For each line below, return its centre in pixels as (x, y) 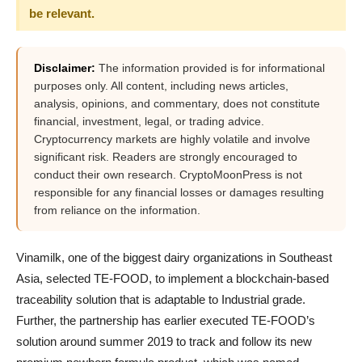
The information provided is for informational (210, 68)
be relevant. (62, 13)
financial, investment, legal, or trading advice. (149, 121)
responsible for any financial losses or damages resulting (179, 192)
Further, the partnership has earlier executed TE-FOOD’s (166, 320)
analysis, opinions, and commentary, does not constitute (177, 103)
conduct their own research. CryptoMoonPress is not (168, 175)
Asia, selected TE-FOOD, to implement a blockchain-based (173, 278)
